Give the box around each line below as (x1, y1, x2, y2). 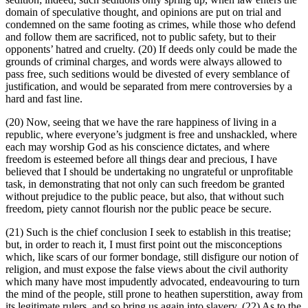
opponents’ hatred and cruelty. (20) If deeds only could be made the (5, 43, 297, 56)
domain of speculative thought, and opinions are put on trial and (5, 6, 281, 19)
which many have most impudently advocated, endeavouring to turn (5, 276, 300, 288)
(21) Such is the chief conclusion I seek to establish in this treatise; (5, 226, 291, 239)
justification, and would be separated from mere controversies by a (5, 80, 292, 93)
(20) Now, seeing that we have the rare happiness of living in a (5, 116, 276, 129)
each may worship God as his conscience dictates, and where (5, 141, 269, 153)
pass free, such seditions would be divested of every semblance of (5, 68, 289, 80)
